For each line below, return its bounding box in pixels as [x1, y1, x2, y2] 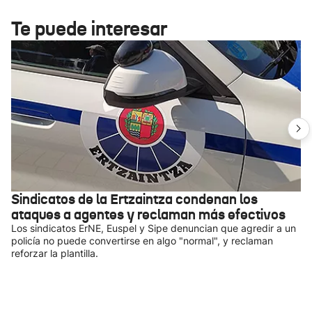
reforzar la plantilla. [11, 247, 98, 259]
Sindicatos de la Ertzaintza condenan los [11, 190, 258, 208]
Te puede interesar [11, 17, 167, 41]
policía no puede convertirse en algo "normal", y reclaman [11, 235, 273, 247]
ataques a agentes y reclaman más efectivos [11, 205, 286, 224]
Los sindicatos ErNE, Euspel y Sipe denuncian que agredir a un [11, 222, 296, 234]
